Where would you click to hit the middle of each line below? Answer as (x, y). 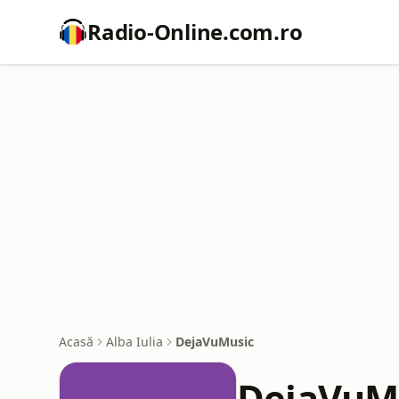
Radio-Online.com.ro (195, 32)
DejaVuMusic (215, 342)
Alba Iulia (134, 342)
